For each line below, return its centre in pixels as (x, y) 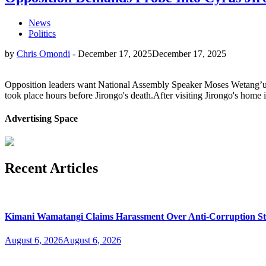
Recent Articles (51, 168)
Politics (42, 33)
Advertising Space (41, 119)
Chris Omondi (43, 53)
